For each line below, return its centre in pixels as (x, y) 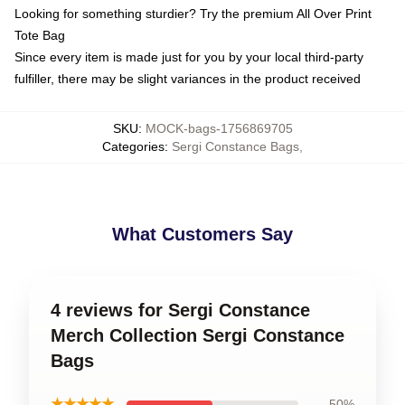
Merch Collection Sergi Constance (198, 335)
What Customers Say (202, 234)
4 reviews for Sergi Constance (180, 310)
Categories (133, 146)
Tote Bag (40, 35)
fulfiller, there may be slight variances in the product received (188, 79)
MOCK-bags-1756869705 (219, 128)
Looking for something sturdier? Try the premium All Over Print (193, 14)
